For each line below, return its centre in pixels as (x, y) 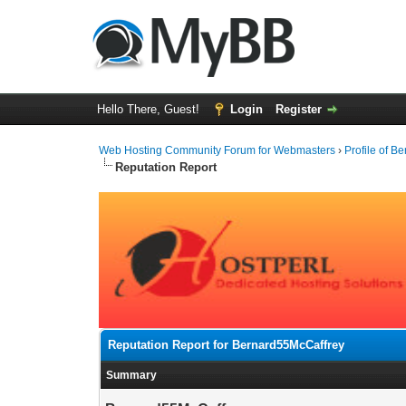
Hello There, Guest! (150, 109)
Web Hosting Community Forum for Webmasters (217, 150)
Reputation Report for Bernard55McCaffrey (227, 345)
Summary (132, 375)
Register (298, 109)
